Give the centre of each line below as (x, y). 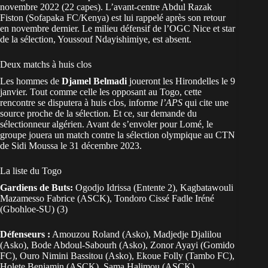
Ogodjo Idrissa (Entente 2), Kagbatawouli (153, 188)
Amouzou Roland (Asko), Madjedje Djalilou (136, 234)
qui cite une (207, 103)
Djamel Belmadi (94, 81)
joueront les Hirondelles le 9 (181, 81)
